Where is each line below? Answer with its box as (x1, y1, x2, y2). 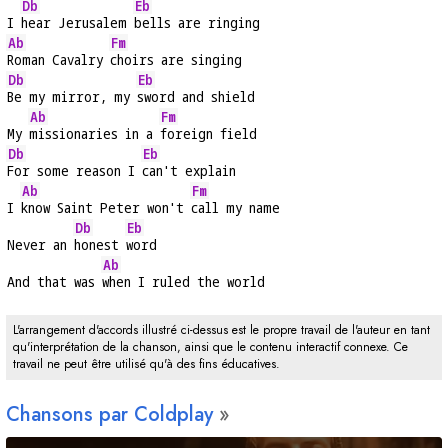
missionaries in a (29, 124, 160, 144)
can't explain (142, 161, 236, 181)
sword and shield (137, 87, 255, 107)
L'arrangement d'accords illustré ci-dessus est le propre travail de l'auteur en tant (13, 321, 430, 340)
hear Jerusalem (21, 13, 134, 33)
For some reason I (7, 161, 142, 181)
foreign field (160, 124, 257, 144)
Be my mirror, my (7, 87, 137, 107)
